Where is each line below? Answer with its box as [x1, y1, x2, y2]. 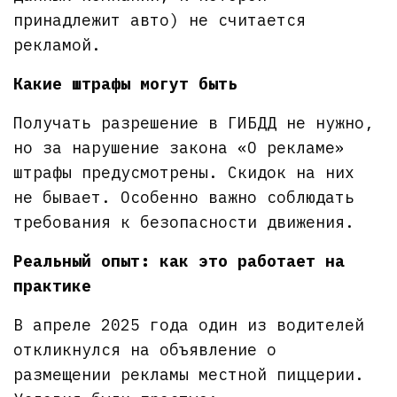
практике [13, 275, 91, 296]
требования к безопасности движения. [13, 211, 355, 232]
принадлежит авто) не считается [13, 9, 307, 30]
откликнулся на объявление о [13, 339, 277, 360]
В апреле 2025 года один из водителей [13, 314, 365, 335]
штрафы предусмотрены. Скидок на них [13, 161, 355, 183]
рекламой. [13, 34, 101, 55]
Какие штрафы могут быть [13, 73, 238, 94]
